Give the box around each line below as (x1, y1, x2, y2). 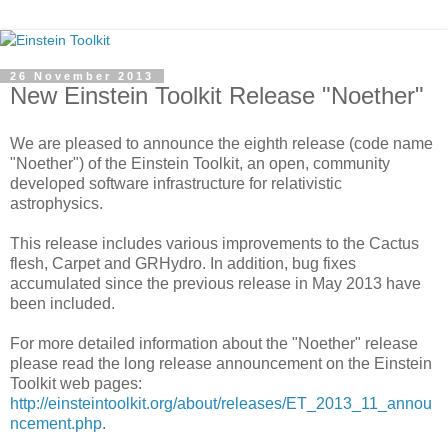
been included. (10, 294, 115, 312)
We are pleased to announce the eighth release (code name (10, 134, 433, 152)
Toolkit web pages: (10, 374, 142, 392)
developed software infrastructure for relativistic (10, 174, 342, 192)
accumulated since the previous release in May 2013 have (10, 274, 421, 292)
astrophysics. (10, 194, 103, 212)
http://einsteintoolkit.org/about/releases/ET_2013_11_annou (10, 394, 432, 412)
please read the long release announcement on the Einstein (10, 354, 432, 372)
